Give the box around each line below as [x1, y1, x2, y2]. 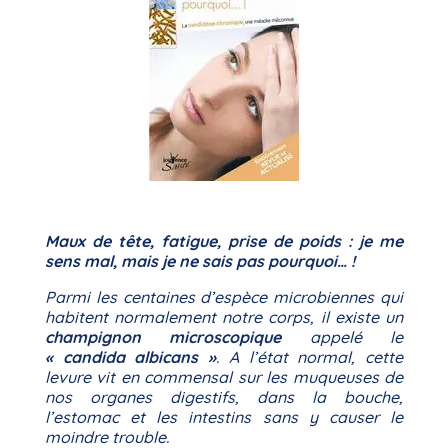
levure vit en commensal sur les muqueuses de [44, 367, 404, 387]
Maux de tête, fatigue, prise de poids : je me [44, 231, 404, 251]
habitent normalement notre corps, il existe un [44, 307, 404, 327]
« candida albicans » [44, 347, 217, 367]
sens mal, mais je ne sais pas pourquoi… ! [44, 251, 355, 271]
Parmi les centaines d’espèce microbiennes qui [44, 287, 404, 307]
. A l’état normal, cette [216, 347, 404, 367]
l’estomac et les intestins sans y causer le [44, 407, 404, 427]
